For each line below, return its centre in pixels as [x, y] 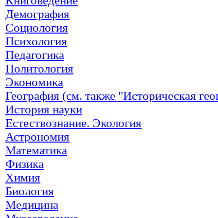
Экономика [34, 82]
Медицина [32, 204]
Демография [37, 14]
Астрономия [37, 136]
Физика [25, 163]
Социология [37, 27]
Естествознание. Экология [73, 123]
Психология [36, 41]
